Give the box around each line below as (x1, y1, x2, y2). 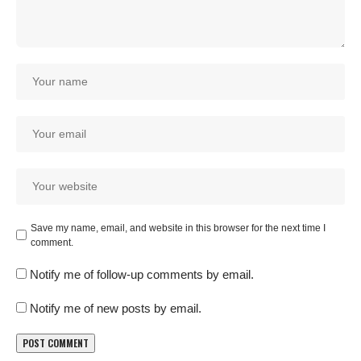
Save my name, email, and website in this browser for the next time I (31, 222, 326, 234)
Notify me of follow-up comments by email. (30, 267, 254, 281)
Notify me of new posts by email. (30, 301, 201, 315)
